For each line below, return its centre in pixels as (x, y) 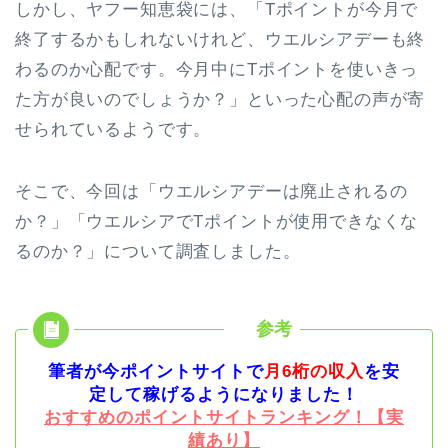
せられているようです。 (113, 129)
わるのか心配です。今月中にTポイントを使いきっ (217, 69)
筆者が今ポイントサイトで (156, 371)
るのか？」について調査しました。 (158, 251)
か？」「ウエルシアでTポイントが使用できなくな (217, 221)
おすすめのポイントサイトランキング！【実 (224, 417)
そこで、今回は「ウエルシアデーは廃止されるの (211, 191)
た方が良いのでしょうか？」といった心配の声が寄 (220, 99)
